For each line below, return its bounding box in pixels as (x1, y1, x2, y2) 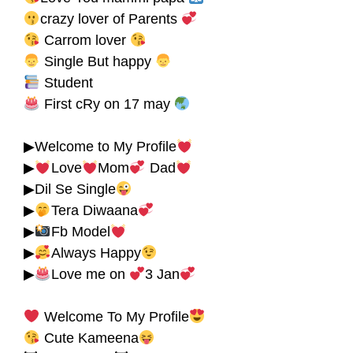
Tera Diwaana (50, 202, 138, 218)
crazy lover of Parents (39, 10, 181, 27)
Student (39, 74, 93, 91)
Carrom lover (39, 32, 130, 48)
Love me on (50, 266, 129, 282)
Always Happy (50, 244, 141, 261)
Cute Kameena (39, 329, 139, 346)
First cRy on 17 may (39, 95, 174, 112)
